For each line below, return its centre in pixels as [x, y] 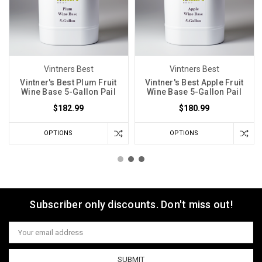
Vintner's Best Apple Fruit [194, 83]
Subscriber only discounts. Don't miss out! [131, 205]
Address [23, 236]
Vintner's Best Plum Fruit [68, 83]
